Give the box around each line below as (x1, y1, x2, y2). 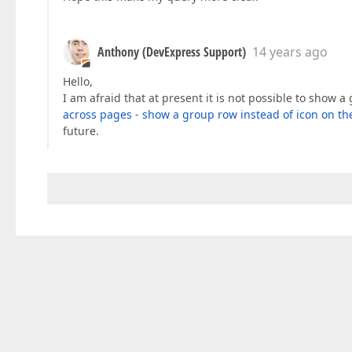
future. (63, 123, 99, 139)
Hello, (63, 74, 93, 90)
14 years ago (252, 43, 328, 61)
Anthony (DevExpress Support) (97, 43, 246, 61)
